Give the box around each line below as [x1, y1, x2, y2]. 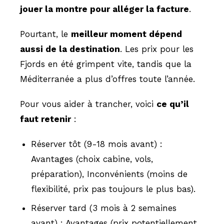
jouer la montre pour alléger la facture [20, 3, 189, 14]
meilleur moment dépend [71, 28, 182, 39]
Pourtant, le [20, 28, 71, 39]
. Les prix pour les [120, 43, 193, 54]
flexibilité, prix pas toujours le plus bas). [31, 183, 195, 194]
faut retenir [20, 113, 71, 124]
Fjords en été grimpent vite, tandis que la [20, 58, 191, 69]
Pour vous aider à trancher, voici [20, 98, 156, 109]
